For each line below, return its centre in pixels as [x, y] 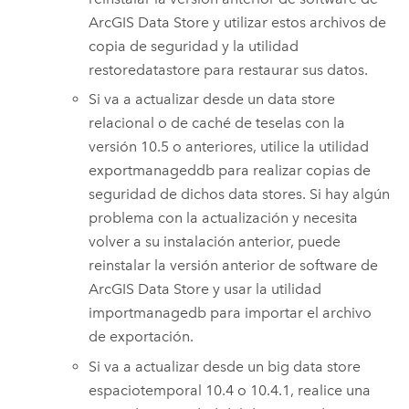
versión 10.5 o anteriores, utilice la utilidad [229, 147]
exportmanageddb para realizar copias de [230, 171]
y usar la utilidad [266, 289]
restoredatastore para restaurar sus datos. [229, 69]
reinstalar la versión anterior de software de [234, 266]
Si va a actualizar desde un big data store [225, 366]
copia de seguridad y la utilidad [194, 46]
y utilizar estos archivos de [298, 22]
